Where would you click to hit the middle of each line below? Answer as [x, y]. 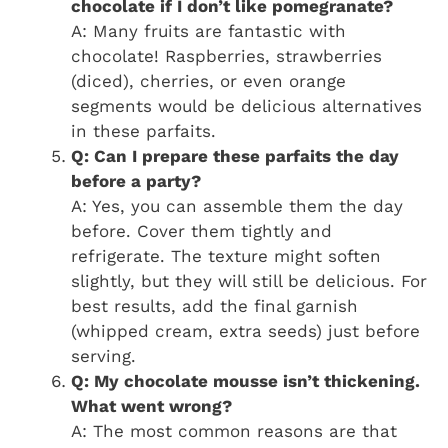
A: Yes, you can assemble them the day [237, 205]
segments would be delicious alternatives [246, 105]
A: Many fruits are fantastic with [208, 30]
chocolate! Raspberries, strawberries [226, 55]
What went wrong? [151, 405]
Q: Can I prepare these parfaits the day [235, 155]
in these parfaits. [143, 130]
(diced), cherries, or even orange [208, 80]
